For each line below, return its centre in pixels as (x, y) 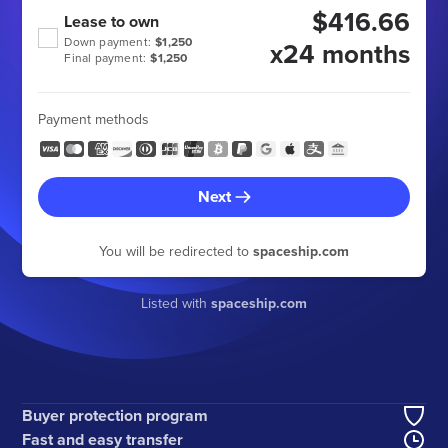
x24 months (339, 54)
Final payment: (105, 57)
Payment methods (94, 119)
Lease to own (112, 21)
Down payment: (108, 41)
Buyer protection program (115, 416)
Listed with (176, 303)
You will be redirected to (176, 251)
